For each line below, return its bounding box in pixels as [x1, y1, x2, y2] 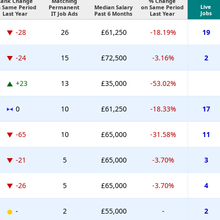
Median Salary [94, 3, 133, 11]
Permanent [49, 3, 80, 11]
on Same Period [141, 3, 184, 11]
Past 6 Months [94, 10, 132, 18]
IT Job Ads [51, 10, 78, 18]
